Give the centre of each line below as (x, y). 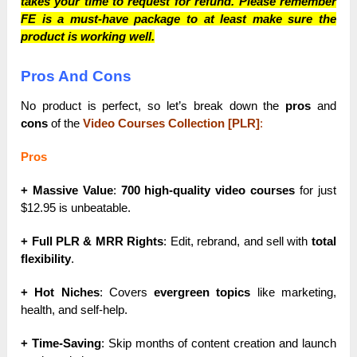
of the (66, 124)
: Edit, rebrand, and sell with (237, 241)
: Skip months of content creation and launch (218, 343)
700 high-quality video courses (208, 190)
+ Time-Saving (61, 343)
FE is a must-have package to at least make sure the (178, 19)
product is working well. (88, 37)
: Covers (127, 292)
